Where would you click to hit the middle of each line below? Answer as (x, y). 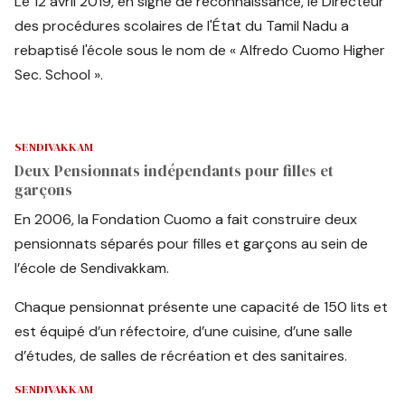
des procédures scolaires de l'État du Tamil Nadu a (182, 26)
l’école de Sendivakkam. (92, 268)
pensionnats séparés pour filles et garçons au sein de (192, 244)
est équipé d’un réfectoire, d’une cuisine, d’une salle (184, 332)
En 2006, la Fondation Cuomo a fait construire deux (186, 220)
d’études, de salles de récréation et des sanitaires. (181, 356)
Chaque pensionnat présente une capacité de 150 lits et (202, 307)
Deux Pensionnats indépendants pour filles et (174, 171)
